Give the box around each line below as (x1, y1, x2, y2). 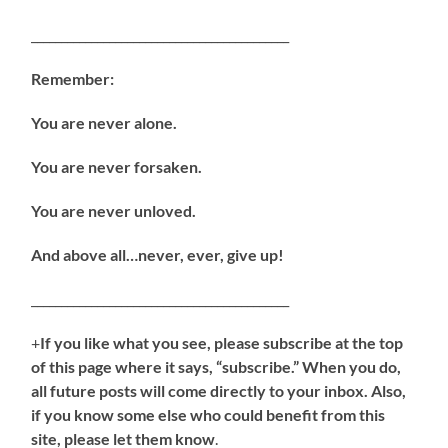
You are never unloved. (31, 201, 197, 221)
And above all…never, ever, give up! (31, 245, 285, 265)
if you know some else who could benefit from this (31, 405, 386, 425)
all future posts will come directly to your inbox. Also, (31, 381, 407, 401)
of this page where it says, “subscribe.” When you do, (31, 357, 402, 377)
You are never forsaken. (31, 157, 203, 177)
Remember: (31, 69, 115, 89)
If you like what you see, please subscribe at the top (40, 333, 404, 353)
